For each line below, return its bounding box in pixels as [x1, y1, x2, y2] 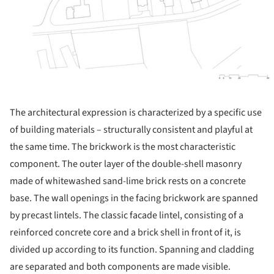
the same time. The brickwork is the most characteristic [10, 140, 235, 154]
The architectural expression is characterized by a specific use [10, 106, 262, 120]
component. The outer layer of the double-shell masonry [10, 157, 242, 171]
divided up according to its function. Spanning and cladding [10, 243, 254, 257]
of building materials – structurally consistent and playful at [10, 123, 253, 137]
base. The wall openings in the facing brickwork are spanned [10, 191, 258, 206]
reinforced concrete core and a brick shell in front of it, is [10, 226, 241, 240]
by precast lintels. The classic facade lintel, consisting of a [10, 209, 243, 223]
